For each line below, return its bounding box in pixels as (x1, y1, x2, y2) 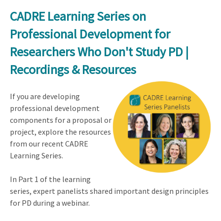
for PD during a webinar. (10, 197, 90, 208)
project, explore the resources (10, 126, 111, 137)
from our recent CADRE (10, 138, 88, 148)
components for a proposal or (10, 114, 111, 125)
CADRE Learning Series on (10, 7, 146, 24)
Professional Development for (10, 25, 170, 42)
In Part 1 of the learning (10, 174, 91, 184)
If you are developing (10, 91, 80, 101)
